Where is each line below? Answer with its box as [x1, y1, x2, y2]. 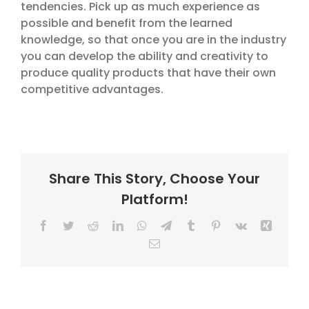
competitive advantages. [21, 81, 163, 98]
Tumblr [195, 219, 228, 230]
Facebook [48, 219, 91, 230]
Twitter [72, 219, 104, 230]
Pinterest [220, 219, 258, 230]
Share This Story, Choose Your [49, 168, 260, 188]
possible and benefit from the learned [21, 15, 232, 32]
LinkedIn [122, 219, 163, 230]
